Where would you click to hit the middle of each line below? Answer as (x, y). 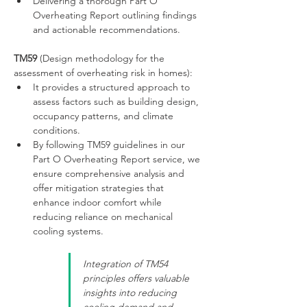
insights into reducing (131, 293)
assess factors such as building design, (117, 101)
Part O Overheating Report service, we (118, 159)
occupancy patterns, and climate (105, 116)
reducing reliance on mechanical (104, 217)
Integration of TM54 (127, 264)
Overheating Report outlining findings (116, 15)
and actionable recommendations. (107, 29)
